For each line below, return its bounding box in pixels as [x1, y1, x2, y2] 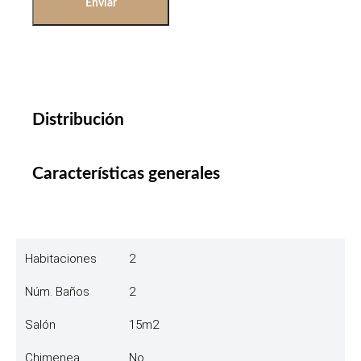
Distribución [32, 110, 124, 128]
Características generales [32, 164, 220, 182]
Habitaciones [25, 251, 97, 266]
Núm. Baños [25, 284, 89, 299]
